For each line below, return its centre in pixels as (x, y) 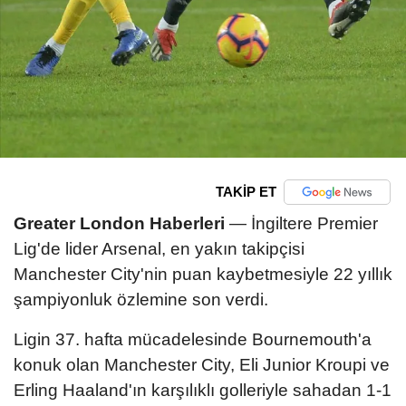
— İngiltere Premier (301, 223)
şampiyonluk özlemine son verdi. (141, 299)
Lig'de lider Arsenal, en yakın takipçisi (159, 248)
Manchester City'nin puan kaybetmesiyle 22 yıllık (203, 274)
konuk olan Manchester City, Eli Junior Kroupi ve (202, 364)
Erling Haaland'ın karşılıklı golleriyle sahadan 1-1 (203, 390)
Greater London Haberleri (119, 223)
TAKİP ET (246, 192)
